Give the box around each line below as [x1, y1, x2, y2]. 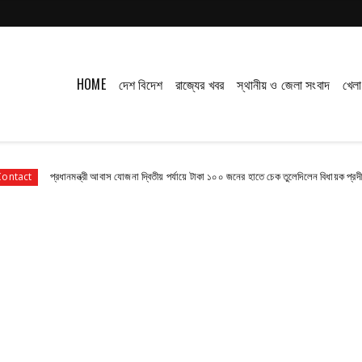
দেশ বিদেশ [118, 74, 162, 94]
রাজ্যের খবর [175, 74, 225, 94]
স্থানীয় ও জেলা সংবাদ [237, 74, 330, 94]
